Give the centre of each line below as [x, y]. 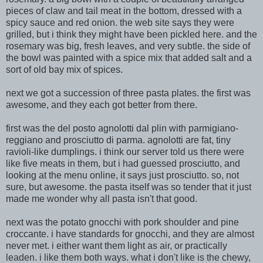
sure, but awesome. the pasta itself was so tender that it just [129, 187]
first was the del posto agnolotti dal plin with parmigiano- [122, 128]
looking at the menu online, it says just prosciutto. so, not [122, 175]
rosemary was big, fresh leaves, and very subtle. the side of [128, 46]
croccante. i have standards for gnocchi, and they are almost [130, 234]
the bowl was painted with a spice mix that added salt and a [129, 58]
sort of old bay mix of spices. [64, 70]
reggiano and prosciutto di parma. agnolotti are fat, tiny [118, 140]
